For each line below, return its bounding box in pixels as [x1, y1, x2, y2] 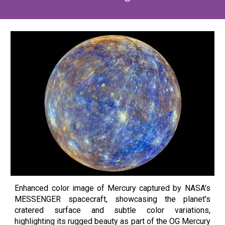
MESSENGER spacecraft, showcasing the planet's [15, 194, 210, 204]
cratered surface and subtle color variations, [15, 205, 210, 215]
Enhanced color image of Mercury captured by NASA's [15, 183, 210, 193]
